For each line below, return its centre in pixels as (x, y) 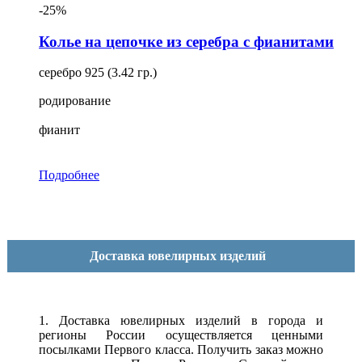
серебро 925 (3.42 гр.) (98, 73)
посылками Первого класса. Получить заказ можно (181, 350)
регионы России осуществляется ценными (181, 335)
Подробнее (69, 175)
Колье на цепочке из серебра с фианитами (186, 41)
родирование (75, 101)
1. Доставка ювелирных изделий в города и (181, 321)
